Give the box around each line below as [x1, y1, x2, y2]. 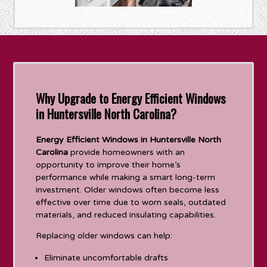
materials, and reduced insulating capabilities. [36, 209, 216, 220]
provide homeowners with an [68, 147, 185, 157]
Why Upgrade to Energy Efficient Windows [36, 88, 226, 107]
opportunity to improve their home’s [36, 159, 181, 170]
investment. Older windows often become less [36, 184, 220, 195]
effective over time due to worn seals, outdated [36, 197, 226, 207]
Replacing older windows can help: [36, 230, 173, 241]
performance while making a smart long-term [36, 172, 216, 182]
